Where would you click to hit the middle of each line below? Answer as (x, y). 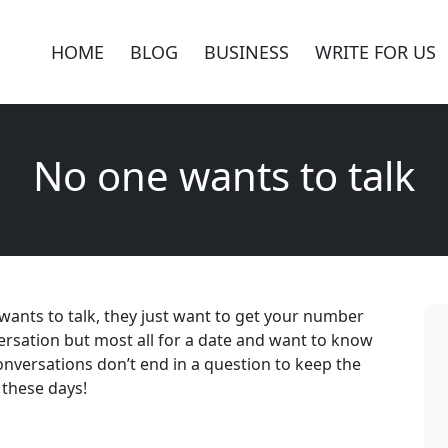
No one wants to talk (224, 176)
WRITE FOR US (375, 51)
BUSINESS (246, 51)
